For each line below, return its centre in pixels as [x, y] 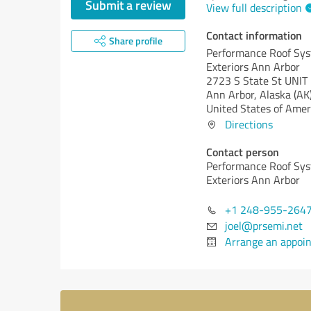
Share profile [135, 41]
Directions [249, 124]
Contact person [243, 152]
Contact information [254, 35]
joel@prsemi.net [264, 226]
